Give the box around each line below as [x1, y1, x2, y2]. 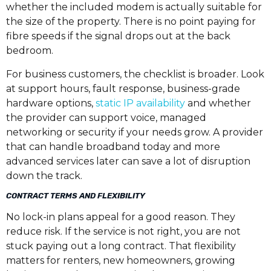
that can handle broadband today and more [6, 140, 220, 152]
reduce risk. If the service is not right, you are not [6, 226, 241, 238]
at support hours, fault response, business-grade [6, 82, 240, 94]
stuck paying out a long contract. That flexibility [6, 240, 236, 252]
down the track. [6, 169, 82, 181]
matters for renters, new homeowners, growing [6, 255, 235, 267]
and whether [185, 97, 251, 109]
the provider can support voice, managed [6, 111, 206, 123]
